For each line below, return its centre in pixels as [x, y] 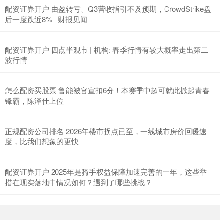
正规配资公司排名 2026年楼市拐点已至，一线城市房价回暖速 [106, 131]
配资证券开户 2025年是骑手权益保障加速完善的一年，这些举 [106, 172]
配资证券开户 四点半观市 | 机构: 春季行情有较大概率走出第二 [107, 50]
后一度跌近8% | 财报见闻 [46, 19]
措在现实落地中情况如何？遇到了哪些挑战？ [79, 182]
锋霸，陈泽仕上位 [34, 101]
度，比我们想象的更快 [42, 141]
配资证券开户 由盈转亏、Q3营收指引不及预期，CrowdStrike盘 [108, 9]
